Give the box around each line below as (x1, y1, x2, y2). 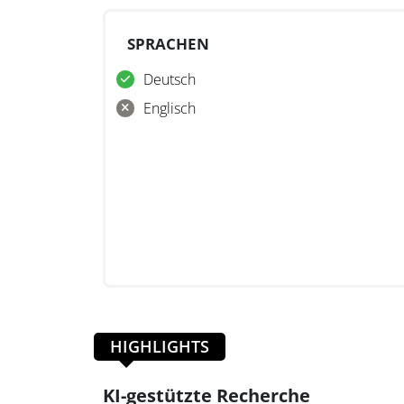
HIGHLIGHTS (110, 335, 209, 358)
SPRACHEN (127, 33, 209, 55)
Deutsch (143, 69, 196, 90)
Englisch (143, 98, 196, 119)
